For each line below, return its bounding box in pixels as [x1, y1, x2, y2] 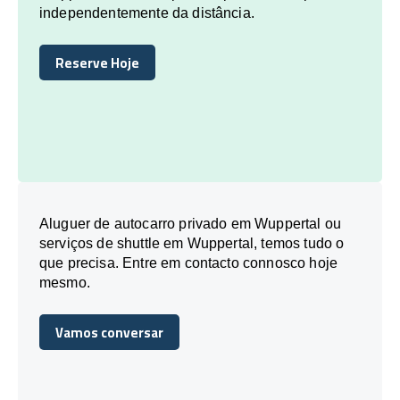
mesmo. [39, 274, 90, 290]
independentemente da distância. [39, 4, 254, 21]
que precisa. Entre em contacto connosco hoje [39, 254, 338, 271]
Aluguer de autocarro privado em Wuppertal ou [39, 215, 342, 231]
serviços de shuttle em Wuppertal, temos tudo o [39, 235, 345, 251]
